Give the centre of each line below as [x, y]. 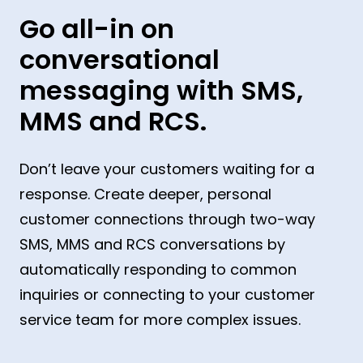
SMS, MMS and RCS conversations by [152, 244]
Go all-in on [97, 28]
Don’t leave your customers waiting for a [167, 169]
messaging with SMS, [161, 90]
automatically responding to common [158, 269]
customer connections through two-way [167, 219]
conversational [120, 59]
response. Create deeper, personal [145, 194]
